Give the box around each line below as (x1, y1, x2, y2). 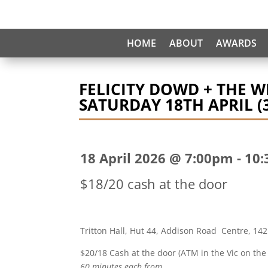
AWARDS (216, 36, 257, 50)
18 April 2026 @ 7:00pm (80, 149, 234, 167)
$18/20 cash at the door (80, 175, 228, 193)
